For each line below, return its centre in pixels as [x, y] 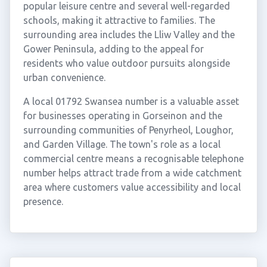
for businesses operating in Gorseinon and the [122, 116]
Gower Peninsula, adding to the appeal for [113, 49]
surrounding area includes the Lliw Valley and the [129, 35]
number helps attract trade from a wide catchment [132, 173]
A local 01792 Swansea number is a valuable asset [131, 101]
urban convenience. [64, 77]
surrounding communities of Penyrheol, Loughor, [128, 130]
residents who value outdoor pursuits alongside [126, 63]
